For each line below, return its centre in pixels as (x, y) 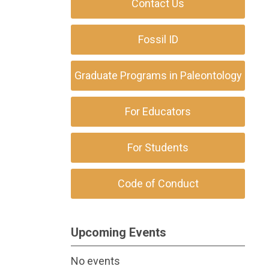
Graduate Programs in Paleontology (158, 75)
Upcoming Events (119, 232)
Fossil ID (158, 39)
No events (95, 261)
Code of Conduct (158, 183)
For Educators (158, 111)
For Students (158, 147)
